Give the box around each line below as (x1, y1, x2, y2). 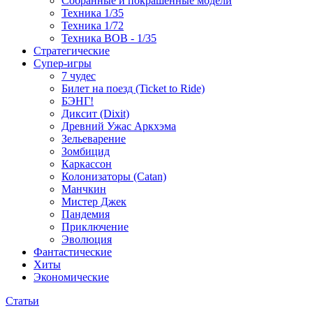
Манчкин (61, 183, 106, 196)
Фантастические (34, 246, 112, 259)
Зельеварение (61, 133, 126, 145)
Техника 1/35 (61, 7, 124, 20)
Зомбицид (61, 145, 110, 158)
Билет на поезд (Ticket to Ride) (61, 82, 205, 95)
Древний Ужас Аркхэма (61, 120, 176, 133)
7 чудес (61, 70, 96, 82)
